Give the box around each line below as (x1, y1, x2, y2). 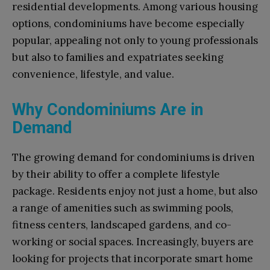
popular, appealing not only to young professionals (12, 33, 258, 47)
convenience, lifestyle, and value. (12, 67, 174, 81)
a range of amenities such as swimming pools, (12, 201, 233, 215)
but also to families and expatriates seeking (12, 50, 224, 64)
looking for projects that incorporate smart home (12, 251, 253, 265)
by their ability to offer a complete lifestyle (12, 167, 220, 181)
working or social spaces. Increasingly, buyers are (12, 234, 254, 248)
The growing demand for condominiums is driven (12, 150, 255, 164)
